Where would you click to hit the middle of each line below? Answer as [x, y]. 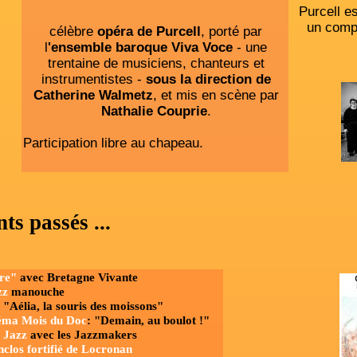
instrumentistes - [93, 79]
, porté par [231, 31]
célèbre [73, 31]
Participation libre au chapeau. [113, 143]
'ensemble [80, 47]
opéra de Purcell [149, 31]
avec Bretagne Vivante [77, 277]
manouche [36, 292]
